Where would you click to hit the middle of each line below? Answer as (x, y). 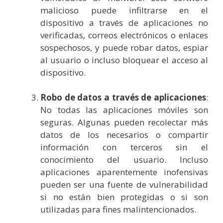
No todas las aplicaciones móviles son (124, 110)
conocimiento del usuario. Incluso (124, 160)
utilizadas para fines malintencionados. (118, 210)
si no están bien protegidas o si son (124, 197)
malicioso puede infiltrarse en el (124, 10)
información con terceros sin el (124, 147)
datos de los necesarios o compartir (124, 135)
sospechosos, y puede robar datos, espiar (124, 47)
